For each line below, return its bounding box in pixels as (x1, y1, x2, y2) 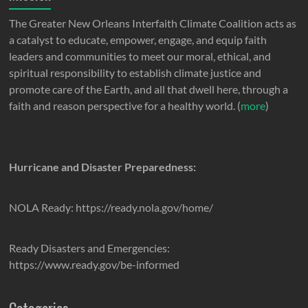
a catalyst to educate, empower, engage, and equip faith (9, 33, 267, 47)
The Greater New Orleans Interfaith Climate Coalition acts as (9, 16, 297, 30)
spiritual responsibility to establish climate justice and (9, 66, 262, 80)
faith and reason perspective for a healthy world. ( (9, 99, 241, 113)
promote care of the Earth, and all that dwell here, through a (9, 82, 289, 96)
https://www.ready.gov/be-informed (9, 258, 180, 272)
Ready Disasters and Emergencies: (9, 241, 170, 255)
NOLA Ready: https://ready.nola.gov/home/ (9, 201, 214, 214)
